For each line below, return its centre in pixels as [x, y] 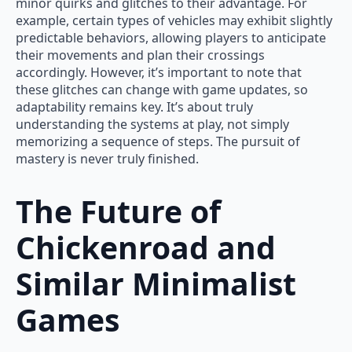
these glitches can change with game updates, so [162, 90]
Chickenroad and [146, 247]
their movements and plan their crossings [140, 55]
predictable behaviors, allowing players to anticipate [171, 38]
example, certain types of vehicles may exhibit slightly [174, 21]
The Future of [118, 211]
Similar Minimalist [156, 283]
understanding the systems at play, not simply [152, 125]
